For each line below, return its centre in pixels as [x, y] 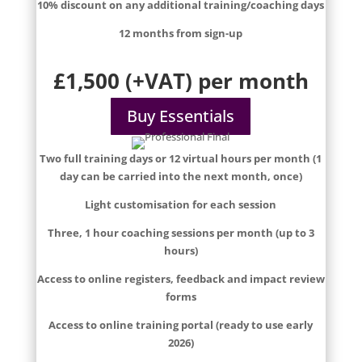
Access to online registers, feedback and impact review [181, 279]
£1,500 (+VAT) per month [181, 81]
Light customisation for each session [181, 204]
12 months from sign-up [181, 33]
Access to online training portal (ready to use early [181, 325]
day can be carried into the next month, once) [181, 176]
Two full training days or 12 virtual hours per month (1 [181, 158]
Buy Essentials [181, 116]
